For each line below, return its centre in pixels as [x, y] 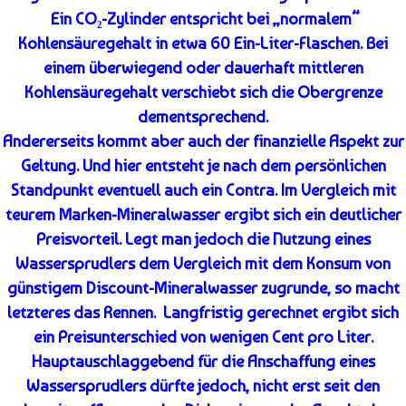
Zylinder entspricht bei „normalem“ [233, 19]
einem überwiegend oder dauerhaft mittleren [203, 68]
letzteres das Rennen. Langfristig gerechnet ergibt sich [203, 313]
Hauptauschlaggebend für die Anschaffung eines [203, 362]
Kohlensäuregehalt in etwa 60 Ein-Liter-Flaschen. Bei [203, 43]
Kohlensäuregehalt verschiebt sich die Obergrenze [203, 92]
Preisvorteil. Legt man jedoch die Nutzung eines [203, 239]
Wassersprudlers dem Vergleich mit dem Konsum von [203, 264]
